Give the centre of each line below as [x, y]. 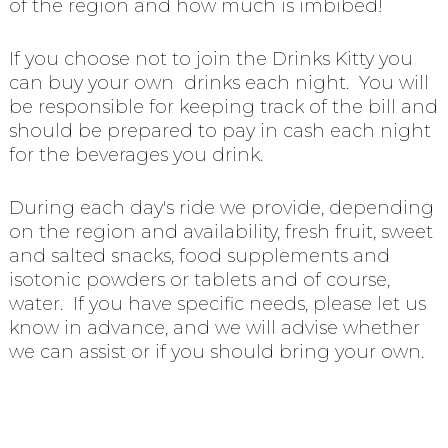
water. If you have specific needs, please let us [217, 303]
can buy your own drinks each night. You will [218, 82]
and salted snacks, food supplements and [199, 255]
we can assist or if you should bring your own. [216, 351]
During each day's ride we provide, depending [221, 207]
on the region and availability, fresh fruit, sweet [220, 231]
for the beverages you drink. [135, 154]
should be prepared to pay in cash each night [219, 130]
